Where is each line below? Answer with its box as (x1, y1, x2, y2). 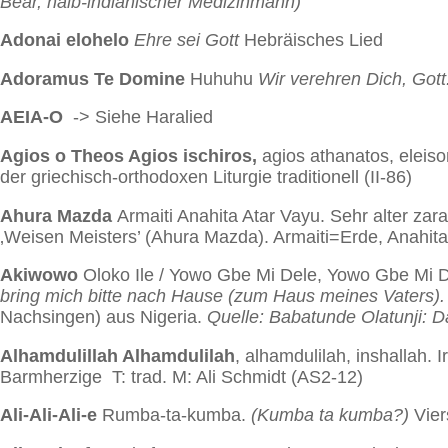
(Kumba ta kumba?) (251, 405, 409, 426)
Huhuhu (190, 68, 258, 89)
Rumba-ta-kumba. (97, 405, 251, 426)
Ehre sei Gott (134, 30, 239, 51)
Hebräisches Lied (239, 30, 383, 51)
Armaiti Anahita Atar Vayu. (117, 205, 330, 226)
